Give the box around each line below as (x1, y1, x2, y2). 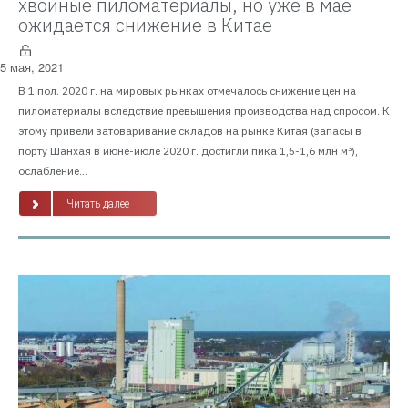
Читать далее (66, 198, 129, 211)
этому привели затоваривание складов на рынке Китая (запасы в (18, 124, 362, 138)
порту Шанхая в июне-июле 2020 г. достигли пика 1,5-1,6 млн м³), (18, 144, 358, 158)
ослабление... (18, 164, 87, 178)
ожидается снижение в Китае (18, 12, 272, 37)
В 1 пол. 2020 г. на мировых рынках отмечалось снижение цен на (18, 84, 356, 98)
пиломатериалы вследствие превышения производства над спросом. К (18, 104, 390, 118)
